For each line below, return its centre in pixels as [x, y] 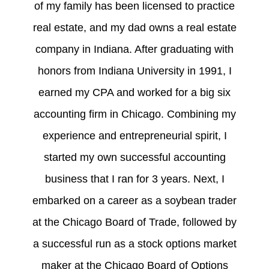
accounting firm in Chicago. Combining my [134, 114]
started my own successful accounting [134, 158]
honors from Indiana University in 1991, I [134, 71]
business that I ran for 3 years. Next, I [134, 179]
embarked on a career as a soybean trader [134, 201]
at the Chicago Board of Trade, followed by [134, 222]
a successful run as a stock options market [134, 244]
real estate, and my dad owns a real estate [134, 28]
